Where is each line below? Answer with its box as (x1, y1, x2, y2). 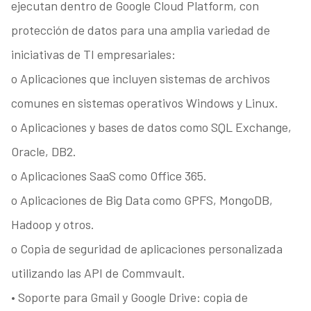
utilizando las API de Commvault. (10, 265, 185, 281)
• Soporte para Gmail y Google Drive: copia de (10, 289, 248, 305)
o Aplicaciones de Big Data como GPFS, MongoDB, (10, 192, 273, 208)
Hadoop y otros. (10, 217, 94, 233)
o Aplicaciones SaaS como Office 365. (10, 168, 207, 184)
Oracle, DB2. (10, 144, 76, 160)
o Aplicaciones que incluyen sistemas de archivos (10, 71, 270, 87)
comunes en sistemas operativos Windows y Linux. (10, 95, 278, 111)
